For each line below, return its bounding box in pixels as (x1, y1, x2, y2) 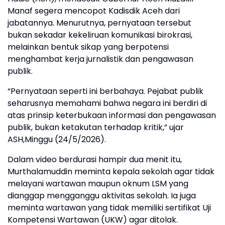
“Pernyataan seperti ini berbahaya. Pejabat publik (8, 85, 203, 97)
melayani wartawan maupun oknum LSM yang (8, 178, 188, 189)
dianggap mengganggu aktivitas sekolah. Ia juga (8, 190, 196, 201)
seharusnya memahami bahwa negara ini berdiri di (8, 97, 207, 109)
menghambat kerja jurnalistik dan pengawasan (8, 53, 193, 65)
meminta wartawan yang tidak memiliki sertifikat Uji (8, 202, 211, 213)
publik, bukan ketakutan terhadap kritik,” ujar (8, 122, 184, 133)
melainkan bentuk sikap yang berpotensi (8, 41, 169, 53)
